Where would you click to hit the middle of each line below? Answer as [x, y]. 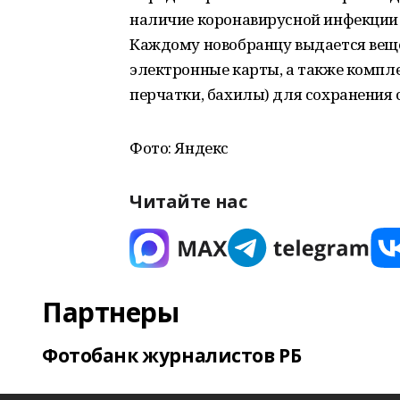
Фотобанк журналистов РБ [172, 355]
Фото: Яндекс [179, 148]
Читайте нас [188, 201]
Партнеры [111, 312]
